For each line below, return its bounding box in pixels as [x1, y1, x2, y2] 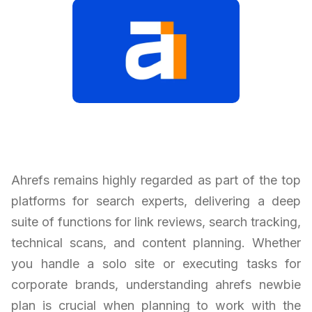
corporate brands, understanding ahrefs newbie [11, 276, 301, 292]
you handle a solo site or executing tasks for [11, 256, 301, 271]
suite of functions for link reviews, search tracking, [11, 214, 301, 229]
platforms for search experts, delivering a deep [11, 193, 301, 208]
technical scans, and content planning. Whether [11, 235, 301, 250]
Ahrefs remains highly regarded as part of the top [11, 172, 301, 187]
